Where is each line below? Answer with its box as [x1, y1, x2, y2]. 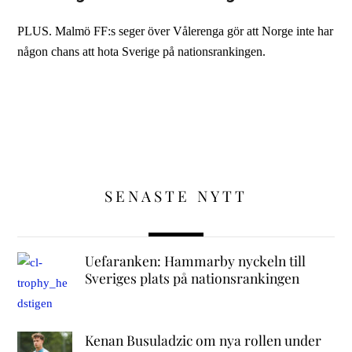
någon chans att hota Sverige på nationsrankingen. [17, 44, 266, 58]
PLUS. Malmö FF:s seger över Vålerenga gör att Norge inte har [17, 24, 334, 38]
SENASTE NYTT [104, 185, 247, 206]
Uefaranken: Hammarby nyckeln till [84, 251, 306, 270]
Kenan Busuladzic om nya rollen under [84, 330, 321, 349]
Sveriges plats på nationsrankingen [84, 269, 299, 288]
